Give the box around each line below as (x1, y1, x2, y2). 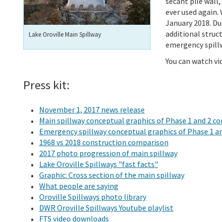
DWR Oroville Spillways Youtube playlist (39, 202, 173, 213)
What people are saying (39, 180, 118, 191)
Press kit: (23, 77, 70, 93)
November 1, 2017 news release (39, 104, 145, 114)
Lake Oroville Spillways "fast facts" (39, 159, 158, 169)
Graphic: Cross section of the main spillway (39, 169, 184, 180)
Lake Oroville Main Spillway (29, 30, 101, 38)
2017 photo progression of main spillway (39, 148, 177, 158)
